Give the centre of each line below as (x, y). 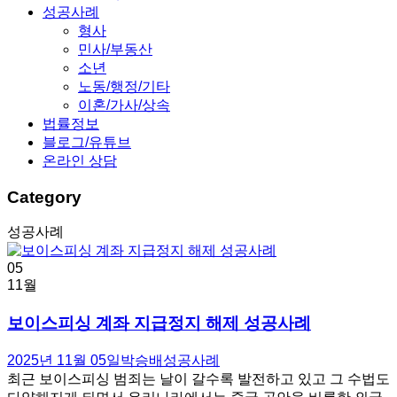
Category (44, 197)
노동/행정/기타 (124, 86)
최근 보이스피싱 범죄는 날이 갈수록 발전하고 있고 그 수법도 (198, 378)
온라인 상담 (80, 161)
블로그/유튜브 (87, 142)
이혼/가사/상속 (124, 105)
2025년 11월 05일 (64, 360)
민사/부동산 (115, 49)
